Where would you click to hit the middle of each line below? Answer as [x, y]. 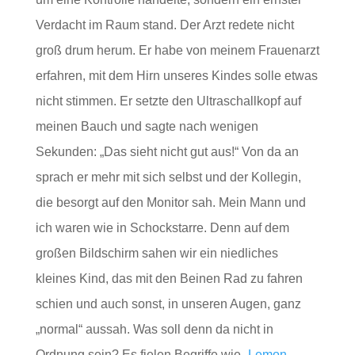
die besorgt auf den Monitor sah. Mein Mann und [170, 203]
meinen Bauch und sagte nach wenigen [147, 127]
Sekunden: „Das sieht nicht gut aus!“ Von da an [167, 152]
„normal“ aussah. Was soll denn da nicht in [154, 330]
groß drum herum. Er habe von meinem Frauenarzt [177, 51]
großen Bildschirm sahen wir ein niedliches [157, 254]
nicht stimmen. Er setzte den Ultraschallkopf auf [168, 101]
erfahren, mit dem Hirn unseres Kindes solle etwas [176, 76]
